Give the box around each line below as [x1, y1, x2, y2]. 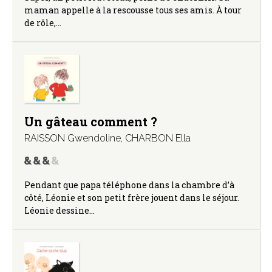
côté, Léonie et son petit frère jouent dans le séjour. [24, 191, 239, 203]
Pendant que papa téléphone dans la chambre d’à [24, 178, 234, 191]
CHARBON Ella [125, 132, 191, 144]
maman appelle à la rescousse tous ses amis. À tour [24, 4, 242, 16]
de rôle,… [24, 16, 61, 29]
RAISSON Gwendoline [24, 132, 121, 144]
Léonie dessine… [24, 204, 95, 216]
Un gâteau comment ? [24, 113, 157, 129]
